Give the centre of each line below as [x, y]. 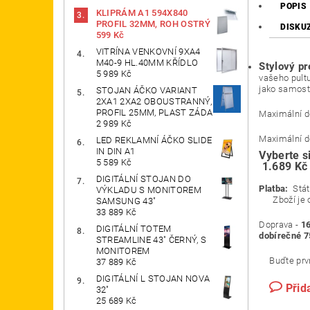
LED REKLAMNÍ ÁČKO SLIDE [154, 140]
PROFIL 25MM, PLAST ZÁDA [154, 113]
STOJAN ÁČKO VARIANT [146, 91]
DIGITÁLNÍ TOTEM [134, 229]
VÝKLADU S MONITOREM [148, 190]
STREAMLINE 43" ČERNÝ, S [151, 240]
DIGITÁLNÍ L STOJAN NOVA [153, 279]
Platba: [274, 189]
